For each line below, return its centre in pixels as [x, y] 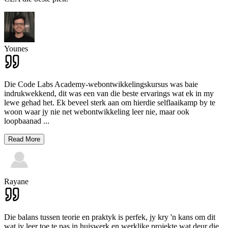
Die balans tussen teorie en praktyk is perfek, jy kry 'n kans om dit [110, 217]
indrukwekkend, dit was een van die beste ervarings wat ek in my [109, 94]
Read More [24, 139]
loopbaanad [23, 121]
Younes [16, 49]
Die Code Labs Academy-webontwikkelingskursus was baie [101, 84]
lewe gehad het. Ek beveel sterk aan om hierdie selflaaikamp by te [110, 103]
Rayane [16, 182]
